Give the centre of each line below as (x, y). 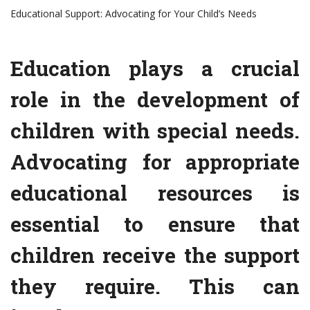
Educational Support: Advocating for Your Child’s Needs (134, 14)
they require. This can (155, 286)
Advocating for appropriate (155, 162)
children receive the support (155, 255)
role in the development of (155, 100)
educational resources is (155, 193)
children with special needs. (155, 131)
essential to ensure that (155, 224)
